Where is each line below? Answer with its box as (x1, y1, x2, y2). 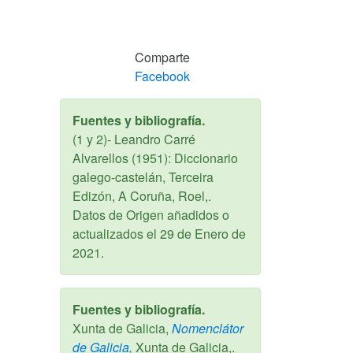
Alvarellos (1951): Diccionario (72, 148, 238, 167)
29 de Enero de (160, 224, 246, 243)
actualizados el (72, 224, 160, 243)
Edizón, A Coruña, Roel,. (72, 186, 211, 205)
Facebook (135, 66, 190, 85)
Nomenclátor (169, 318, 243, 337)
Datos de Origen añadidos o (72, 205, 229, 224)
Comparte (135, 47, 190, 66)
